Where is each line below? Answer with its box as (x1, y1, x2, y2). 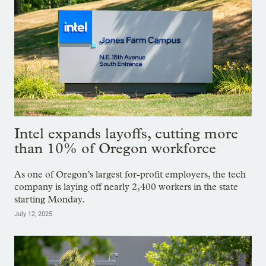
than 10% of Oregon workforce (14, 139, 216, 157)
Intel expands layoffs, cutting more (14, 124, 238, 142)
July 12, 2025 (14, 210, 52, 218)
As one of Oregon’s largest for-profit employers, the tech (14, 168, 246, 180)
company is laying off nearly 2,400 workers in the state (14, 180, 238, 192)
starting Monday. (14, 193, 85, 205)
